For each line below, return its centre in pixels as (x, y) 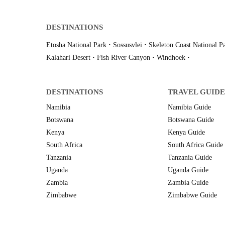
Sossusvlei (128, 45)
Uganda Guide (188, 170)
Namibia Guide (189, 107)
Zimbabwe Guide (192, 195)
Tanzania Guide (190, 158)
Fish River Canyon (124, 58)
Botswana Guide (191, 120)
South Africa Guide (195, 145)
